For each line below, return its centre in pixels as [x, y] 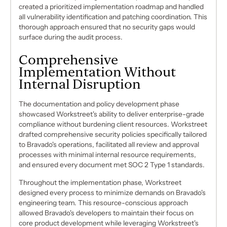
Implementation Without [98, 72]
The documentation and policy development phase [99, 104]
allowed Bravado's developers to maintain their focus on [106, 213]
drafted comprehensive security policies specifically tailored [113, 134]
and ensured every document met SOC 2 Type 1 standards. [112, 164]
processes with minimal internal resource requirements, [108, 154]
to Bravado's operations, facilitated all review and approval [109, 144]
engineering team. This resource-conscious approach [104, 203]
